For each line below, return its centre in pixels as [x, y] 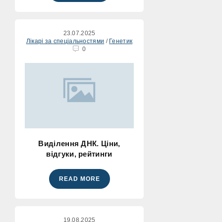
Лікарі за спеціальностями [65, 41]
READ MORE [79, 179]
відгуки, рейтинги [79, 154]
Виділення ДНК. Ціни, [79, 143]
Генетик [121, 41]
